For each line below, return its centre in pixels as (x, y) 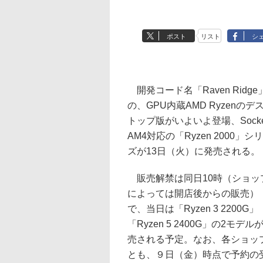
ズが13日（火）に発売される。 (194, 151)
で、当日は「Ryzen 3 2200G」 (193, 209)
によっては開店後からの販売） (193, 193)
